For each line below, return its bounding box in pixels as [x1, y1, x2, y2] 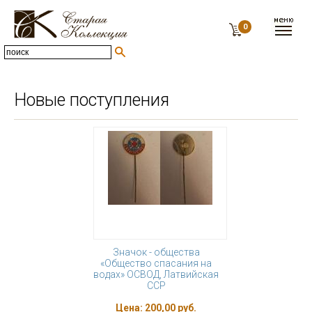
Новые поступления [14, 90, 169, 110]
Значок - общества [112, 247, 200, 258]
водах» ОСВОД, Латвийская [93, 269, 219, 280]
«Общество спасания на [100, 258, 212, 269]
